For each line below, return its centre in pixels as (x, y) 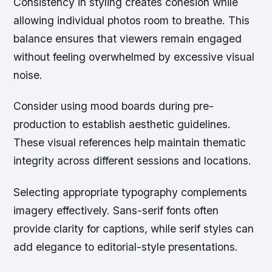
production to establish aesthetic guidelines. (122, 124)
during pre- (185, 106)
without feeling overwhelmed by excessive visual (134, 57)
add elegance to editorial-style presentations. (126, 246)
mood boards (123, 106)
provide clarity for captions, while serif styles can (134, 228)
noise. (28, 75)
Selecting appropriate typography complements (131, 192)
